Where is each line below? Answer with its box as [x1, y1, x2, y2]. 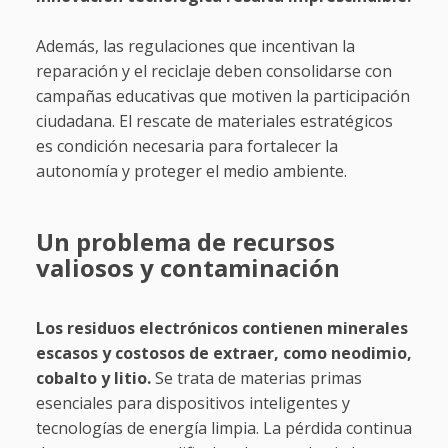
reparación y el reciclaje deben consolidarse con [35, 60, 392, 83]
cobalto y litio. [35, 367, 155, 390]
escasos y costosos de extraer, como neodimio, [35, 342, 412, 365]
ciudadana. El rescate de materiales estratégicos [35, 110, 393, 133]
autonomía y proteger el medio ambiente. [35, 160, 347, 183]
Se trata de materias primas [154, 367, 362, 390]
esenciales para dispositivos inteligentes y [35, 392, 350, 415]
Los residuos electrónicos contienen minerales [35, 317, 408, 340]
